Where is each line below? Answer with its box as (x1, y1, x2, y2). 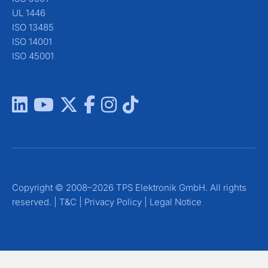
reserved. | (12, 196, 59, 208)
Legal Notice (150, 196, 202, 208)
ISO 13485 (12, 21, 54, 33)
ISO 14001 (12, 35, 52, 47)
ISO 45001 (12, 50, 54, 62)
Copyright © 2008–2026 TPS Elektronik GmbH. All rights (12, 181, 246, 193)
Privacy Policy (84, 196, 142, 208)
